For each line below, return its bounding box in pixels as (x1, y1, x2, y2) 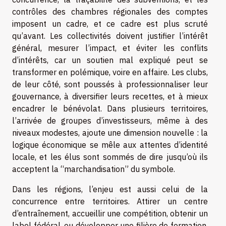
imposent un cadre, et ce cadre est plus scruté (12, 19, 208, 29)
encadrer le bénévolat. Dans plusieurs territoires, (12, 103, 208, 114)
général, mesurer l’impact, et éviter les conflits (12, 43, 208, 53)
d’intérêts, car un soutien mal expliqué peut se (12, 55, 208, 66)
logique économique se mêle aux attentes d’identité (12, 140, 208, 150)
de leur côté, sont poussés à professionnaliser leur (12, 79, 208, 90)
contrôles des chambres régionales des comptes (12, 7, 208, 17)
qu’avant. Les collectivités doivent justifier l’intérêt (12, 31, 208, 41)
